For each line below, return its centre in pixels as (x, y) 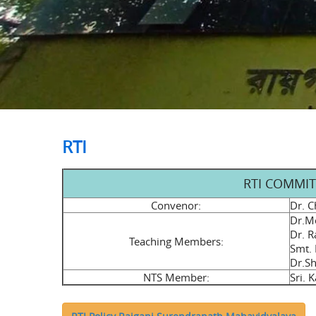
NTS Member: (176, 278)
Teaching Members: (176, 242)
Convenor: (176, 206)
